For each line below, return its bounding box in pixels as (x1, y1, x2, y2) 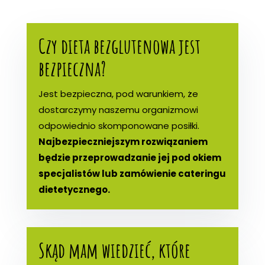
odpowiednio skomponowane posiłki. (38, 119, 199, 132)
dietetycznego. (38, 183, 110, 196)
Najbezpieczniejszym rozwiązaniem (38, 135, 208, 148)
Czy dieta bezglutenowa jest (38, 32, 201, 59)
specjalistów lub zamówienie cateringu (38, 167, 226, 180)
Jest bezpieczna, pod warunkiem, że (38, 87, 198, 100)
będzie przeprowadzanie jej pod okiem (38, 151, 221, 164)
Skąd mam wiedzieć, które (38, 236, 190, 263)
